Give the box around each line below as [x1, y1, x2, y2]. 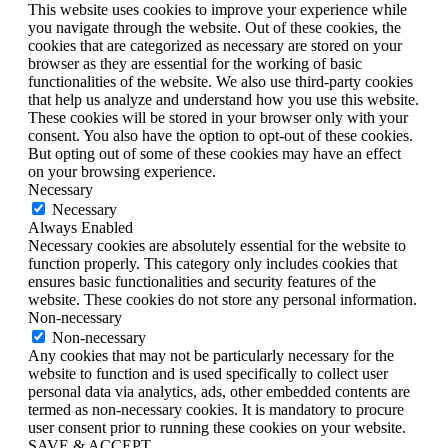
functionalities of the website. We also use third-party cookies [28, 72, 413, 90]
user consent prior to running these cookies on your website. [28, 418, 406, 436]
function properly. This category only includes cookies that [28, 254, 397, 272]
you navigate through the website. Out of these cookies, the [28, 18, 401, 36]
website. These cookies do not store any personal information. [28, 290, 417, 308]
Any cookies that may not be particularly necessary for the [28, 346, 394, 364]
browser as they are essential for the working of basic [28, 54, 362, 72]
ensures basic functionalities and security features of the [28, 272, 376, 290]
